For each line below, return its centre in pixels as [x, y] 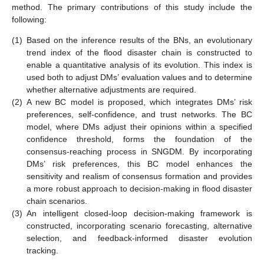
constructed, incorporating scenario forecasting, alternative [139, 225]
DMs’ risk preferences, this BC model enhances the [139, 164]
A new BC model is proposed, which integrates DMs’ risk [139, 102]
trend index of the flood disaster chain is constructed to [139, 52]
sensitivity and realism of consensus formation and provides [139, 176]
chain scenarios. [57, 201]
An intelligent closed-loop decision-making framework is [139, 213]
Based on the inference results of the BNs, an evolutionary [139, 40]
